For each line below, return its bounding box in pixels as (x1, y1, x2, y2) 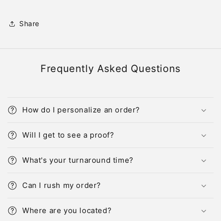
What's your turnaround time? (22, 155, 134, 165)
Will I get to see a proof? (22, 130, 114, 140)
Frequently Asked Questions (40, 62, 181, 74)
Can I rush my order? (22, 180, 101, 190)
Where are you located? (22, 205, 112, 215)
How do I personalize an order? (22, 105, 140, 114)
